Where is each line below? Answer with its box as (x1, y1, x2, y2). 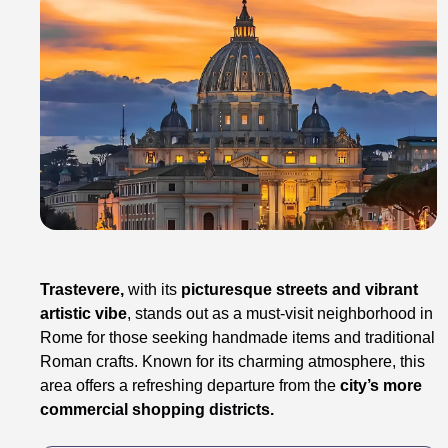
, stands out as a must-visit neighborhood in (127, 304, 434, 322)
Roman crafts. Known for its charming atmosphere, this (40, 352, 426, 370)
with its (124, 280, 182, 298)
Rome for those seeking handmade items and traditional (40, 328, 436, 346)
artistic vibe (40, 304, 128, 322)
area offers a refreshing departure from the (40, 376, 337, 394)
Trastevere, (40, 280, 125, 298)
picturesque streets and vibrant (181, 280, 419, 298)
